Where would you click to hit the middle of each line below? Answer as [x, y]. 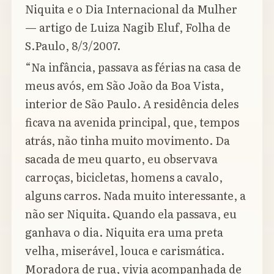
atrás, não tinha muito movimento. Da [128, 140]
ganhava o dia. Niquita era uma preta [124, 232]
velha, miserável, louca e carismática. [125, 250]
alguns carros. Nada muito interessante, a [135, 195]
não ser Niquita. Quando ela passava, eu [131, 213]
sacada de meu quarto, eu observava [121, 158]
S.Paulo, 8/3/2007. [73, 45]
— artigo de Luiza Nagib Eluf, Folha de [128, 27]
